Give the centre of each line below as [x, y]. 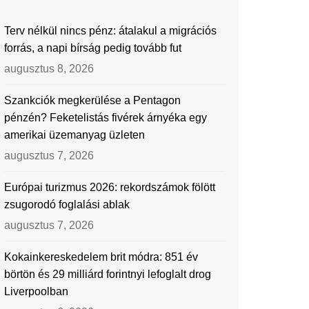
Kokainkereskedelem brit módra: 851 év [101, 257]
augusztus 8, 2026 [49, 69]
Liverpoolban [36, 291]
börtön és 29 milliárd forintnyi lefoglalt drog [108, 274]
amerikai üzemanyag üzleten [74, 135]
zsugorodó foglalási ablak [67, 205]
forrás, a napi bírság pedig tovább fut [93, 48]
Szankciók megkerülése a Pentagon [92, 100]
